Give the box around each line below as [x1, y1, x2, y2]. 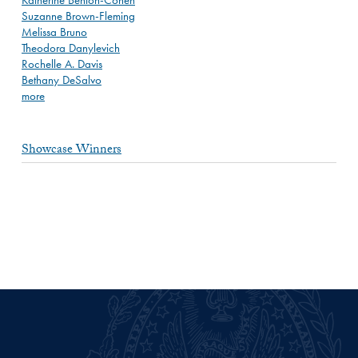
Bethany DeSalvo [22, 72, 101, 87]
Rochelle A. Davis [22, 56, 102, 71]
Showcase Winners [22, 139, 121, 161]
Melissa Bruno [22, 24, 87, 39]
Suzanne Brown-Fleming [22, 8, 135, 23]
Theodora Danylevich [22, 40, 120, 55]
